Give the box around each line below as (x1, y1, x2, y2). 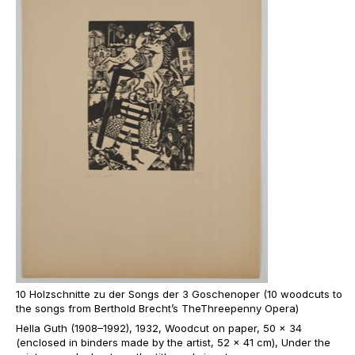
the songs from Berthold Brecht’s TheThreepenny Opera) (16, 302, 299, 315)
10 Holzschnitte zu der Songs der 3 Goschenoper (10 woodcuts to (16, 288, 342, 300)
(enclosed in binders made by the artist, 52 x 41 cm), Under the (16, 336, 330, 349)
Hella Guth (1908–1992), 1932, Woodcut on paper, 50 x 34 (16, 322, 302, 334)
